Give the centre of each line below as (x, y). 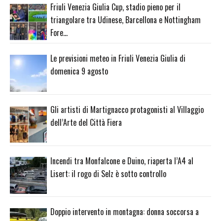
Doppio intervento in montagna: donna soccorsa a (125, 212)
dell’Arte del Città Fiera (86, 122)
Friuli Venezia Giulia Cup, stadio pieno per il (115, 7)
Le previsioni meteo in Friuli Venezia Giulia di (118, 58)
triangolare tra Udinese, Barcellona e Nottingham (126, 20)
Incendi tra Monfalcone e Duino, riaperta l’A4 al (122, 161)
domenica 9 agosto (79, 71)
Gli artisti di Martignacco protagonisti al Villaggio (127, 109)
